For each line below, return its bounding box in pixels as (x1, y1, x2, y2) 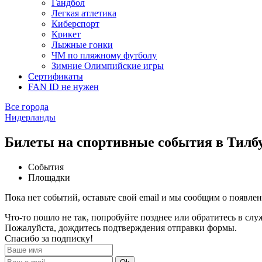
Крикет (51, 29, 81, 40)
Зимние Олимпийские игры (51, 61, 164, 71)
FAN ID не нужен (28, 82, 99, 92)
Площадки (28, 173, 70, 183)
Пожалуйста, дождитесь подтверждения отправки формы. (5, 223, 237, 233)
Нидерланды (5, 112, 56, 123)
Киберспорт (51, 19, 99, 29)
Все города (5, 102, 49, 112)
